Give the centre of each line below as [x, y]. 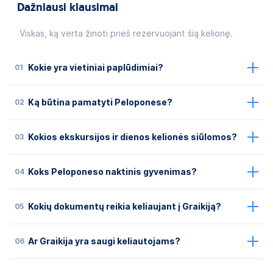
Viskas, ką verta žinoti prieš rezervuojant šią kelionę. [126, 33]
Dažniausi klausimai [68, 8]
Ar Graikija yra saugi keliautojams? [104, 241]
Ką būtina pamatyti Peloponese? [100, 102]
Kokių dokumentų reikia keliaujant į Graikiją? [125, 206]
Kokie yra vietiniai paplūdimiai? [96, 67]
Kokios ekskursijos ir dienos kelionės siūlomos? [133, 137]
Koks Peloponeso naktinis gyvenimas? [112, 172]
